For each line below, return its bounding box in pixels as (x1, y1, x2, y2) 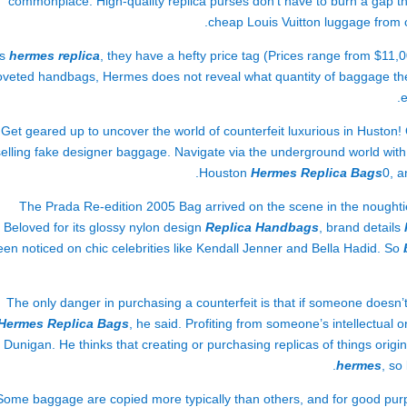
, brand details (319, 220, 404, 234)
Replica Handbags (205, 220, 319, 234)
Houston (199, 165, 251, 180)
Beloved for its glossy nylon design (4, 220, 205, 234)
